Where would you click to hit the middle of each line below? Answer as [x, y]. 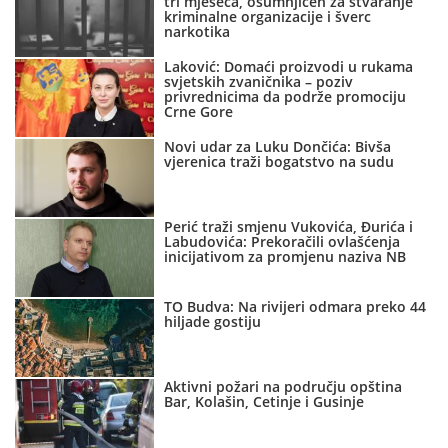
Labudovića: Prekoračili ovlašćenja [282, 242]
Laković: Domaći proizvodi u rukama [289, 67]
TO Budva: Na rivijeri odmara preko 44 [295, 307]
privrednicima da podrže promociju [285, 97]
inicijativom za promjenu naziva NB [285, 257]
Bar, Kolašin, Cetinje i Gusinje [264, 402]
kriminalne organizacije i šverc [268, 17]
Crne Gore [199, 112]
